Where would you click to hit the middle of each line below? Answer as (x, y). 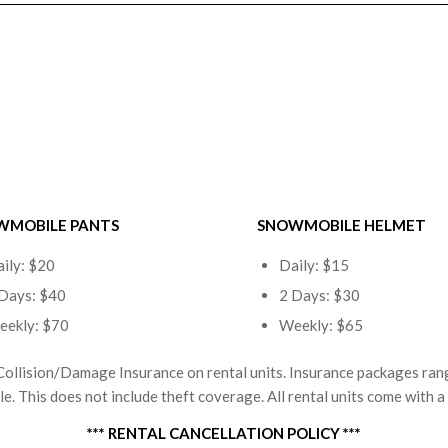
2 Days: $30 (320, 295)
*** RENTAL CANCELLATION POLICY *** (224, 432)
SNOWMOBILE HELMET (342, 225)
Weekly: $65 (321, 325)
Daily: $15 (314, 265)
